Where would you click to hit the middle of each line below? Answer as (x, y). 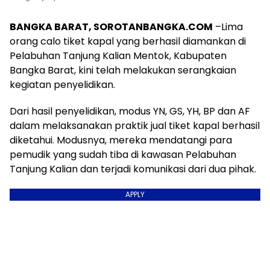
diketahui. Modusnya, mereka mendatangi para (121, 140)
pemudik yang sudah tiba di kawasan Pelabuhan (123, 155)
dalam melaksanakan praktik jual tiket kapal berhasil (135, 126)
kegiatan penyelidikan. (62, 85)
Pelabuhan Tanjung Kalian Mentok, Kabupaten (118, 56)
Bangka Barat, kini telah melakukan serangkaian (123, 70)
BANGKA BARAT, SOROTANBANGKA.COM (111, 27)
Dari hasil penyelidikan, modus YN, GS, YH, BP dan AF (130, 111)
